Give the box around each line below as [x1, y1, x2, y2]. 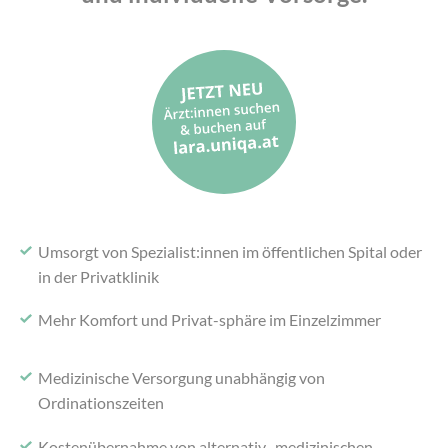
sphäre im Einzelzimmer [219, 310, 382, 330]
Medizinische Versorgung [38, 368, 213, 388]
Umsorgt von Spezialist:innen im [38, 242, 260, 262]
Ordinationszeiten [38, 393, 165, 413]
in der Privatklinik [38, 267, 160, 287]
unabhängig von [212, 368, 326, 388]
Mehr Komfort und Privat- [38, 310, 220, 330]
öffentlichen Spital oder [259, 242, 423, 262]
